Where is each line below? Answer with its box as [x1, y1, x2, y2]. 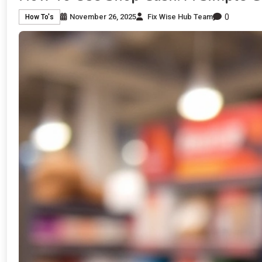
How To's [25, 13, 54, 22]
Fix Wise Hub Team [147, 12, 213, 22]
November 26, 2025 [70, 12, 136, 22]
